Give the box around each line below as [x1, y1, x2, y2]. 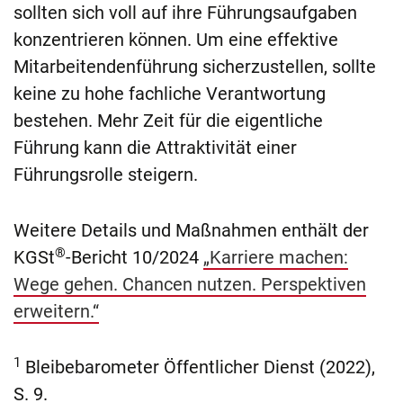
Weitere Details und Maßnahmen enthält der [13, 219, 369, 242]
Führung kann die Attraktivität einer [13, 137, 297, 159]
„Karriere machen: [203, 246, 348, 269]
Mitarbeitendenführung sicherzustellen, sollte [13, 56, 376, 78]
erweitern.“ [13, 300, 99, 323]
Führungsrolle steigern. [13, 164, 198, 186]
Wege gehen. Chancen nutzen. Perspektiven [13, 273, 366, 296]
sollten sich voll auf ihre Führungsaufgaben [13, 2, 357, 24]
